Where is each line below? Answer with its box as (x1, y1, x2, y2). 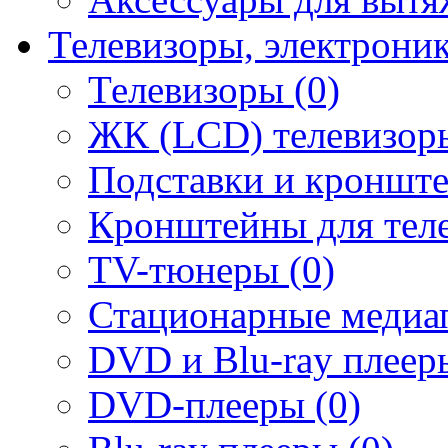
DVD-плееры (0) (88, 382, 361, 426)
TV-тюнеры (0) (88, 247, 335, 291)
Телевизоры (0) (88, 67, 340, 111)
